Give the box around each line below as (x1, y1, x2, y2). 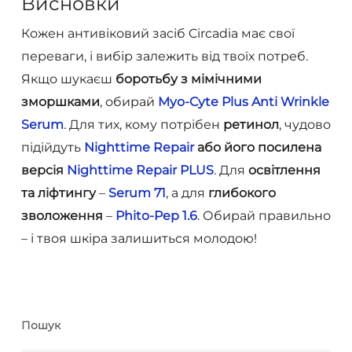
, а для (165, 185, 208, 201)
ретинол (222, 117, 279, 133)
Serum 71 (108, 185, 166, 201)
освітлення (247, 163, 321, 178)
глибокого (207, 185, 276, 201)
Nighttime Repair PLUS (66, 163, 214, 178)
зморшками (20, 94, 100, 110)
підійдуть (20, 140, 84, 156)
